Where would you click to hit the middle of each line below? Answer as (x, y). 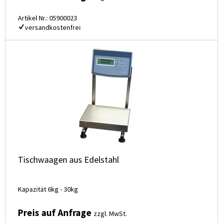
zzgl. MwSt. (110, 214)
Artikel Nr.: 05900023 (48, 18)
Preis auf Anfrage (56, 213)
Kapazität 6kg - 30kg (48, 189)
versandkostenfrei (53, 28)
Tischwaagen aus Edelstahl (68, 160)
